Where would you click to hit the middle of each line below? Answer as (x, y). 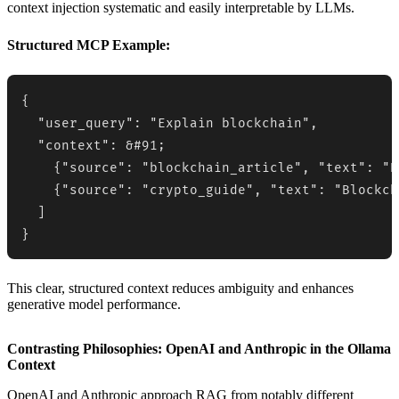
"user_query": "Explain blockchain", (170, 123)
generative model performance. (94, 304)
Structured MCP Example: (89, 45)
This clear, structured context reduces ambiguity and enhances (180, 288)
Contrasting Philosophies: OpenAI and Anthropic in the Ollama (199, 348)
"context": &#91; (94, 145)
